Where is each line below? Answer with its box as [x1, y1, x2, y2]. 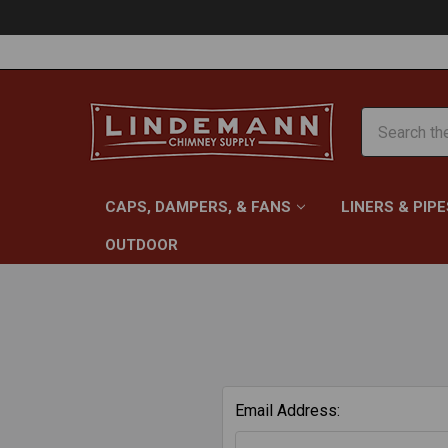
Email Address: [235, 401, 340, 420]
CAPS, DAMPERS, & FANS [105, 198, 291, 216]
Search [361, 109, 409, 128]
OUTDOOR [105, 236, 178, 254]
